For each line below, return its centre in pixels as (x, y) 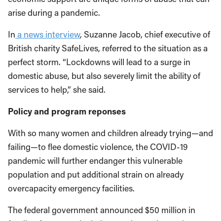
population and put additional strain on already (96, 174)
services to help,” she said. (57, 90)
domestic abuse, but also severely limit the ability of (104, 76)
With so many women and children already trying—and (110, 133)
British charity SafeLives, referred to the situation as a (108, 48)
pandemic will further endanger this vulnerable (95, 161)
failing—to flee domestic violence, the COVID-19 (98, 147)
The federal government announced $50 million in (102, 210)
